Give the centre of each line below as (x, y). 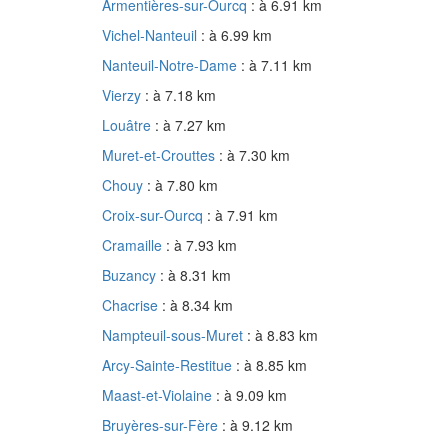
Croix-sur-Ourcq (154, 215)
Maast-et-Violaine (159, 395)
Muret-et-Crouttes (160, 155)
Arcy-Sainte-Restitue (169, 365)
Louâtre (128, 125)
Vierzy (123, 95)
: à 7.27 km (190, 125)
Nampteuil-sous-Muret (174, 335)
